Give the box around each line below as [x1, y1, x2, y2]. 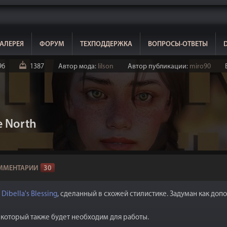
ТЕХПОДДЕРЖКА [80, 41, 132, 48]
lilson [97, 63, 113, 70]
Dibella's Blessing [2, 191, 57, 198]
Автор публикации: [127, 63, 190, 70]
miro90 [189, 63, 211, 70]
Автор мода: [58, 63, 98, 70]
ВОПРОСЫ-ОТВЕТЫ [148, 41, 208, 48]
